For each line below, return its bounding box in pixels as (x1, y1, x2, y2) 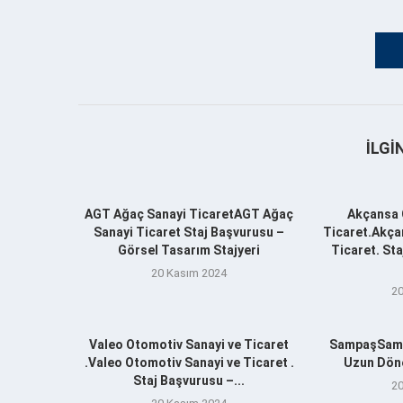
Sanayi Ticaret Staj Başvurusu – (94, 224, 285, 239)
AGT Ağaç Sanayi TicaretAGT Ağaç (85, 206, 294, 221)
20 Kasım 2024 (151, 265, 228, 280)
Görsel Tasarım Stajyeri (118, 242, 261, 257)
